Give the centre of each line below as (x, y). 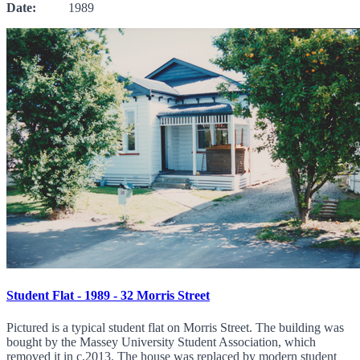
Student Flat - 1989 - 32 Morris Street (108, 296)
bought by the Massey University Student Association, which (161, 342)
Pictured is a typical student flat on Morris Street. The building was (175, 327)
